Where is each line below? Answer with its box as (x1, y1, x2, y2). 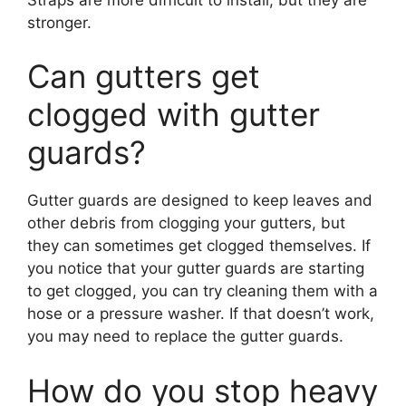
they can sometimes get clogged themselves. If (27, 237, 371, 256)
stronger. (27, 13, 92, 32)
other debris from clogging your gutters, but (27, 214, 345, 233)
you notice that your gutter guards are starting (27, 259, 364, 278)
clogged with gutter (27, 95, 320, 134)
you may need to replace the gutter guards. (27, 327, 343, 346)
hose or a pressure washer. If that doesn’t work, (27, 304, 374, 324)
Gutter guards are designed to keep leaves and (27, 191, 372, 210)
